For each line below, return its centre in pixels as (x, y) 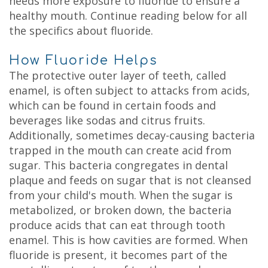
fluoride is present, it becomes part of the (118, 255)
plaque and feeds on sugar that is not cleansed (130, 180)
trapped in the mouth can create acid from (120, 150)
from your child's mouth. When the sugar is (121, 195)
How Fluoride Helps (83, 60)
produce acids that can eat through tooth (117, 225)
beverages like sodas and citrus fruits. (107, 120)
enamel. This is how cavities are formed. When (128, 240)
